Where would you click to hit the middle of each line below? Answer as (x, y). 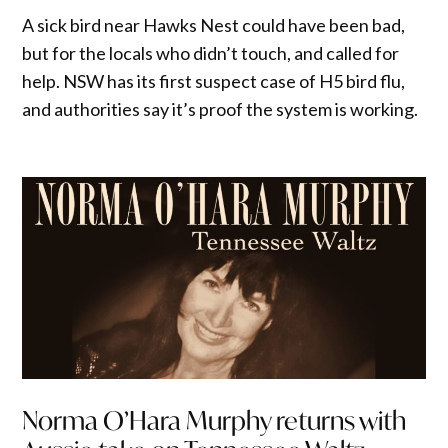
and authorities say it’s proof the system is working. (220, 109)
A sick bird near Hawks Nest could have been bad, (214, 25)
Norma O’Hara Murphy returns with (214, 420)
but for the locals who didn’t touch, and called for (211, 53)
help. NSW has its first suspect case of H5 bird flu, (214, 81)
